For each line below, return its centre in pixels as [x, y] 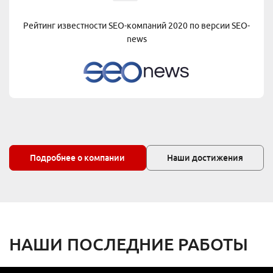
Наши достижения [205, 158]
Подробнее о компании [78, 158]
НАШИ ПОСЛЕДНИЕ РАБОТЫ [129, 244]
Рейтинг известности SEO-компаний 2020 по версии [127, 26]
